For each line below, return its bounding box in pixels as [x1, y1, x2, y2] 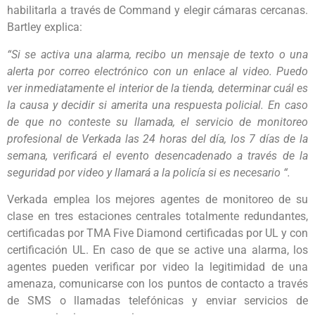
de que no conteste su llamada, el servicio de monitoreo [7, 115, 308, 129]
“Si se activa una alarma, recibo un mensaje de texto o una [7, 47, 308, 61]
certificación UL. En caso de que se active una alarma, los [7, 243, 308, 257]
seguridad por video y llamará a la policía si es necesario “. [7, 165, 290, 179]
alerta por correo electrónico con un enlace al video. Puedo [7, 64, 308, 78]
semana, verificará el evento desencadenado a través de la [7, 148, 308, 162]
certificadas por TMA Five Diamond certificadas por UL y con [7, 226, 308, 240]
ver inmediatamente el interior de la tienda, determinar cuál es [7, 81, 308, 95]
